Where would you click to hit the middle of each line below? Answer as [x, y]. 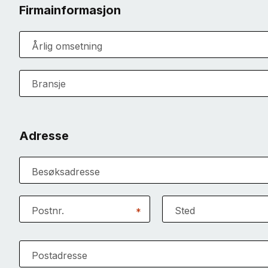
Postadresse [60, 255]
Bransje [49, 84]
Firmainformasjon [70, 10]
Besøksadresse [66, 171]
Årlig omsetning [67, 46]
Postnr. [48, 210]
